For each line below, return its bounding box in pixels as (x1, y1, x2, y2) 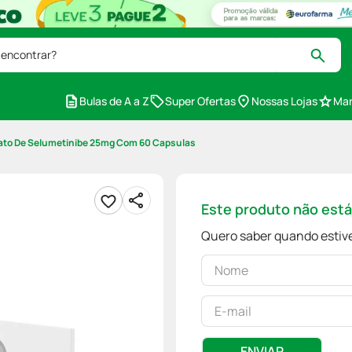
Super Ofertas (165, 93, 236, 108)
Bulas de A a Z (79, 93, 149, 108)
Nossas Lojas (251, 93, 317, 108)
